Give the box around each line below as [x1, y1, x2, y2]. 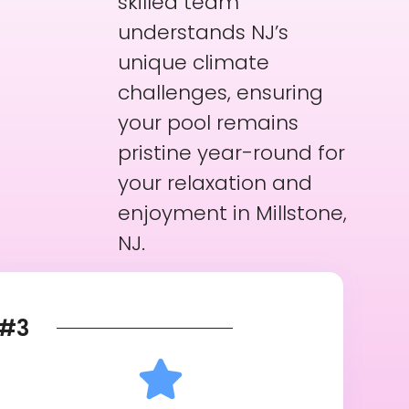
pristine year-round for [117, 139, 345, 168]
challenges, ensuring [117, 79, 323, 108]
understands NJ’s [117, 18, 288, 47]
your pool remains [117, 109, 299, 138]
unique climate [117, 48, 269, 78]
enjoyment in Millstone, [117, 199, 347, 228]
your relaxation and [117, 169, 312, 198]
